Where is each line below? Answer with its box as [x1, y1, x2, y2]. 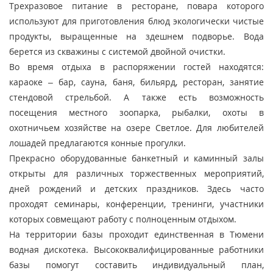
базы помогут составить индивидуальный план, [9, 259, 264, 271]
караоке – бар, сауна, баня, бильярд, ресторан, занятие [9, 76, 264, 88]
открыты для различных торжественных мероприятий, [9, 168, 264, 180]
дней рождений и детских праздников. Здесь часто [9, 183, 264, 195]
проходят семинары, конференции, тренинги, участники [9, 198, 264, 210]
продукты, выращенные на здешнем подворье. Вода [9, 30, 264, 43]
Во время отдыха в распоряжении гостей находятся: [9, 61, 264, 73]
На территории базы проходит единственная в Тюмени [9, 229, 264, 241]
